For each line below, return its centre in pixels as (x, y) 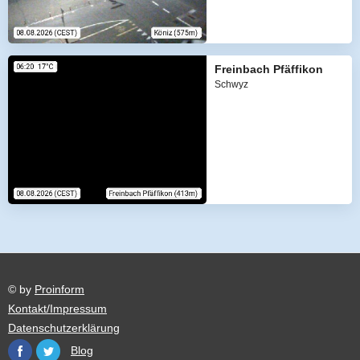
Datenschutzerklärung (64, 327)
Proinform (59, 289)
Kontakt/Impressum (57, 308)
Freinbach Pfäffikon (268, 70)
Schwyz (231, 85)
